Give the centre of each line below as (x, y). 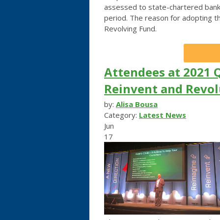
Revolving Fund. (130, 28)
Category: (122, 115)
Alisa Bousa (137, 104)
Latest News (163, 115)
